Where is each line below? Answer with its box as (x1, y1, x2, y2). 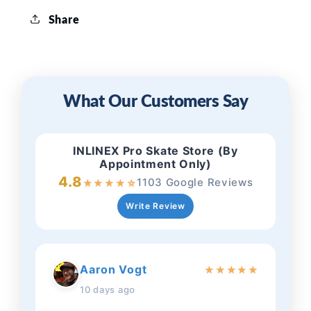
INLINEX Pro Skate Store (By (73, 144, 238, 158)
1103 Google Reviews (137, 176, 253, 190)
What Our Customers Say (63, 90, 248, 111)
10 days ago (80, 284, 135, 296)
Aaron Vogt (80, 262, 147, 277)
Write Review (126, 201, 185, 212)
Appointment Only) (99, 157, 212, 171)
